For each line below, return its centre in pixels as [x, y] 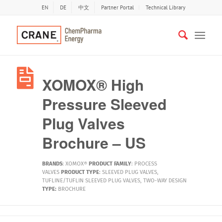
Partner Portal [117, 7]
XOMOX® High [93, 84]
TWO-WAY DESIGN [165, 181]
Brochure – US [94, 142]
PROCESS [145, 164]
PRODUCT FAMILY [110, 164]
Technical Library [165, 7]
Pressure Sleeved [104, 104]
